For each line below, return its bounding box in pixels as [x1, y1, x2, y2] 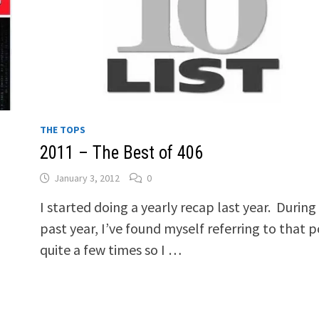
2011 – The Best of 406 [39, 142, 203, 164]
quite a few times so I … [39, 241, 182, 259]
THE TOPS [39, 123, 85, 137]
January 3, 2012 [53, 172, 120, 185]
